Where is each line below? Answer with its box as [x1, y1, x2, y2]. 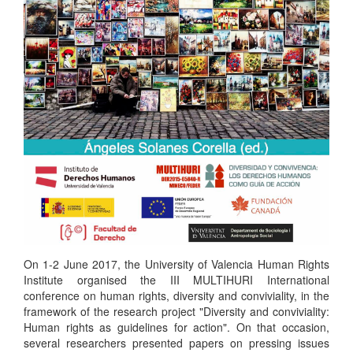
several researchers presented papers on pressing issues [24, 334, 329, 351]
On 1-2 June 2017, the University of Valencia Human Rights [24, 255, 329, 272]
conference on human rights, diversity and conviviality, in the [24, 287, 329, 303]
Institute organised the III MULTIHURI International [24, 271, 329, 288]
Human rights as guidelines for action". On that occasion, [24, 318, 329, 335]
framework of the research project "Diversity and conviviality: [24, 303, 329, 319]
